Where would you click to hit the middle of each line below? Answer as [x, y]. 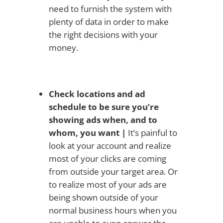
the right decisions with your [103, 34]
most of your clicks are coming [107, 158]
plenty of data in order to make [109, 21]
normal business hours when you [112, 210]
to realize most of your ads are [108, 184]
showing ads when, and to [103, 119]
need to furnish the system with [110, 8]
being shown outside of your [103, 197]
